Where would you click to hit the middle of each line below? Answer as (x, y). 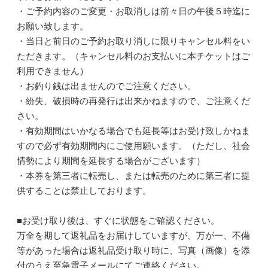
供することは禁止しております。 (84, 191)
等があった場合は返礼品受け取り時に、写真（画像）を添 (133, 250)
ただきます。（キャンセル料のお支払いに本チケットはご (133, 56)
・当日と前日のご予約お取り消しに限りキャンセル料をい (133, 41)
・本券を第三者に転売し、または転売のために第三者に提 (133, 176)
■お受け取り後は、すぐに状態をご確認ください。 (118, 220)
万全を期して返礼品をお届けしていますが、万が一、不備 (133, 235)
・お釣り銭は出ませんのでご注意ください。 (106, 86)
